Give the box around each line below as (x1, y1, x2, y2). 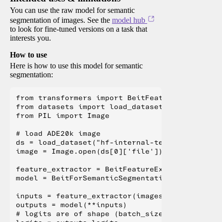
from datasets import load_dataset (16, 102, 163, 111)
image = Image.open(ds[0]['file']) (16, 147, 163, 156)
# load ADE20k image (16, 129, 101, 138)
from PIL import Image (16, 111, 110, 120)
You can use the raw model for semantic (10, 6, 135, 15)
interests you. (10, 34, 51, 43)
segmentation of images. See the (10, 16, 112, 25)
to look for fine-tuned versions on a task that (10, 25, 147, 34)
